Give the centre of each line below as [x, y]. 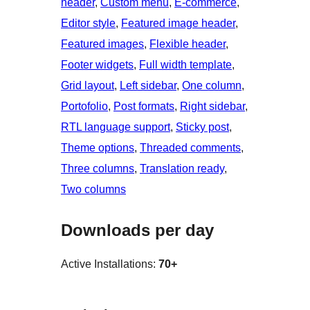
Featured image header [178, 24]
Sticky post [202, 127]
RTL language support [116, 127]
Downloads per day [137, 230]
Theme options [98, 148]
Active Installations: [110, 264]
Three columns [98, 169]
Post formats [144, 107]
